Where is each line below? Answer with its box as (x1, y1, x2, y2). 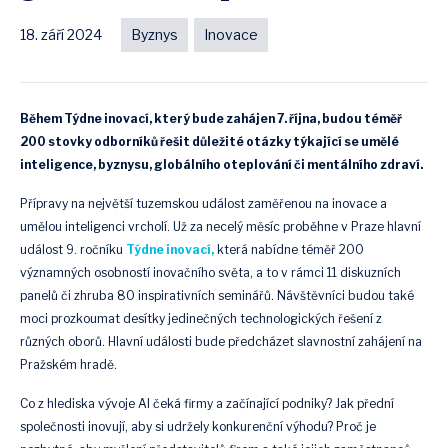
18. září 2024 (20, 26, 102, 43)
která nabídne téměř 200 (214, 242, 364, 257)
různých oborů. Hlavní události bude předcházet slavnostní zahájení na (20, 334, 422, 349)
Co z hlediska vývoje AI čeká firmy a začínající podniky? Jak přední (20, 396, 394, 411)
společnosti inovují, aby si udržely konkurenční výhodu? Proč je (20, 419, 376, 434)
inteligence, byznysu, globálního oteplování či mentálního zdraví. (20, 157, 423, 172)
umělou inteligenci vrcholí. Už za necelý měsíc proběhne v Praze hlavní (20, 219, 421, 234)
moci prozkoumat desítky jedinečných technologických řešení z (20, 311, 382, 326)
